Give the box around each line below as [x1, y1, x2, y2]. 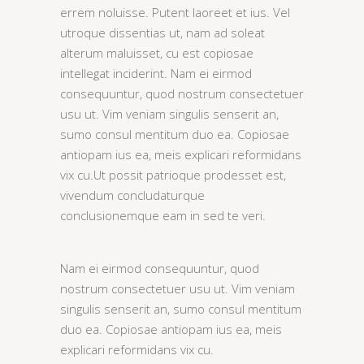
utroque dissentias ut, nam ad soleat [60, 24, 265, 41]
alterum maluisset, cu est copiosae [60, 45, 253, 61]
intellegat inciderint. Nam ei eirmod [60, 65, 252, 81]
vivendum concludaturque [60, 187, 205, 203]
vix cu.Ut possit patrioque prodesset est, [60, 167, 286, 183]
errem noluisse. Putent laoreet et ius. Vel [60, 4, 290, 20]
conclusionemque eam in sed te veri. [60, 207, 266, 223]
